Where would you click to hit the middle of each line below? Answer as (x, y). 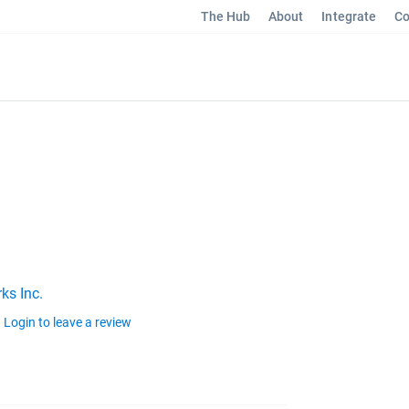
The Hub (225, 16)
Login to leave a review (68, 322)
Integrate (349, 16)
